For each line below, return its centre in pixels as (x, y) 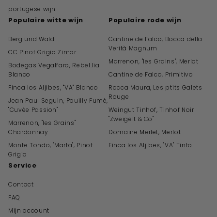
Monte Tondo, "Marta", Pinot (51, 145)
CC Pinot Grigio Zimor (42, 52)
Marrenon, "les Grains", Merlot (154, 62)
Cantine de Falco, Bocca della (155, 39)
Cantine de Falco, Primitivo (151, 75)
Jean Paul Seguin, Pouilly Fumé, (58, 101)
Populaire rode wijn (145, 20)
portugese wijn (32, 9)
